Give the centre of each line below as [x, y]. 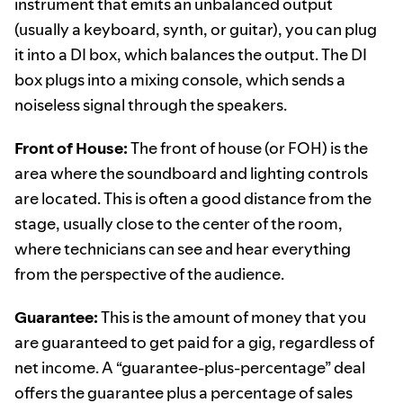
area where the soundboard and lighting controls [191, 174]
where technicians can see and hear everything [183, 249]
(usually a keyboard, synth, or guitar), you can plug [196, 30]
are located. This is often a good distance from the [193, 199]
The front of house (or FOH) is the [248, 148]
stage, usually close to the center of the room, [179, 224]
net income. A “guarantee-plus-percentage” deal [190, 368]
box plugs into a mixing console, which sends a [180, 80]
